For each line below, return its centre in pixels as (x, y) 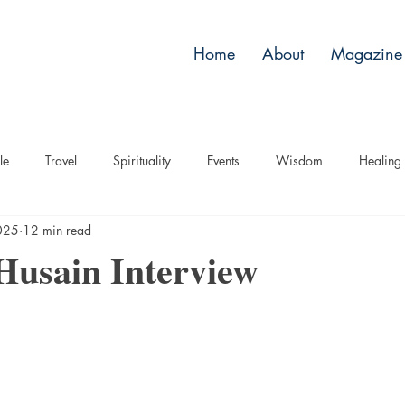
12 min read (57, 231)
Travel (61, 161)
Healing (380, 161)
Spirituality (142, 161)
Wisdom (299, 161)
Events (223, 161)
